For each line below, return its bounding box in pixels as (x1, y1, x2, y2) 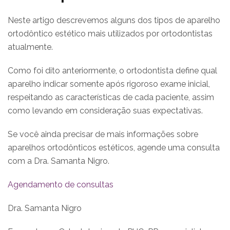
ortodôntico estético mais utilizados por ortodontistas (8, 28, 213, 39)
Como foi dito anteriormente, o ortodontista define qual (8, 65, 217, 75)
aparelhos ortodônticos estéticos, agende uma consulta (8, 142, 220, 152)
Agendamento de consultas (8, 179, 113, 189)
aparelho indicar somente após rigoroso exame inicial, (8, 79, 210, 89)
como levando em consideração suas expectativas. (8, 105, 203, 116)
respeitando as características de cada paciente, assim (8, 92, 214, 102)
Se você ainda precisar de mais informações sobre (8, 129, 198, 139)
